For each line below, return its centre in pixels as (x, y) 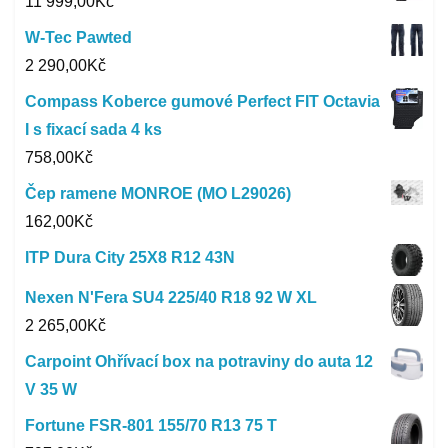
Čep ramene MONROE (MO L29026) (158, 193)
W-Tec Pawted (78, 37)
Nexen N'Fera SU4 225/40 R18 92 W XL (171, 297)
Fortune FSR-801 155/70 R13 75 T (151, 425)
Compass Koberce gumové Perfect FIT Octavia (202, 101)
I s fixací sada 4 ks (93, 129)
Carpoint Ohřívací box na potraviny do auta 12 (199, 361)
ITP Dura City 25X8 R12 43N (130, 257)
